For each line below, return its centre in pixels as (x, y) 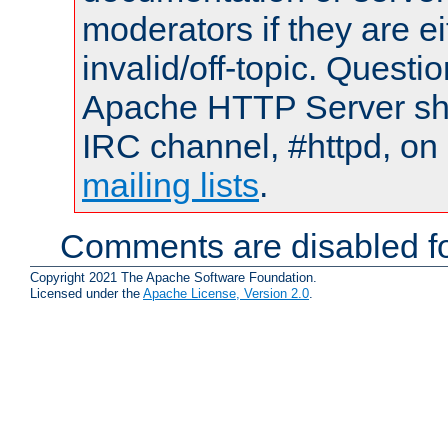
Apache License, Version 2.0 (226, 293)
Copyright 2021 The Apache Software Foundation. (173, 277)
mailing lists (170, 185)
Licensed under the (86, 293)
